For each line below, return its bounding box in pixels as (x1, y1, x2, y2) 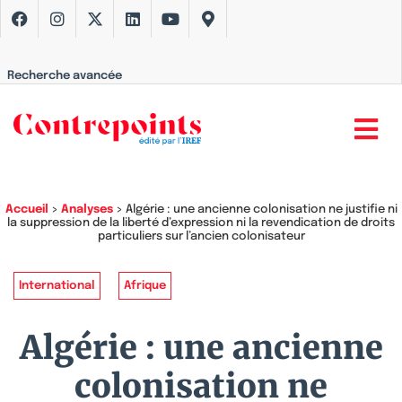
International (19, 280, 95, 292)
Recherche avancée (7, 70, 122, 82)
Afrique (124, 280, 166, 292)
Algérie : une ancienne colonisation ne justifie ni (125, 204, 398, 215)
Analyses (60, 204, 113, 215)
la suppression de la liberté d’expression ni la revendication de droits (7, 217, 395, 229)
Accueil (4, 204, 48, 215)
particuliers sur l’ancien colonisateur (97, 231, 305, 242)
